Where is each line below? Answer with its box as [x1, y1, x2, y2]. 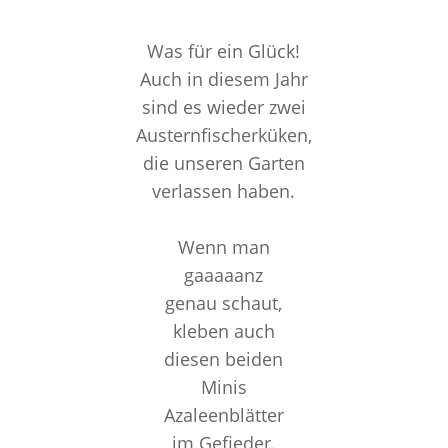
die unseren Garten [142, 151, 305, 175]
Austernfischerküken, [135, 123, 312, 147]
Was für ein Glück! [147, 39, 301, 63]
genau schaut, [165, 291, 283, 315]
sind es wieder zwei [141, 95, 306, 119]
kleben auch [172, 319, 275, 343]
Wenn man [177, 235, 270, 259]
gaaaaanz [184, 263, 264, 287]
